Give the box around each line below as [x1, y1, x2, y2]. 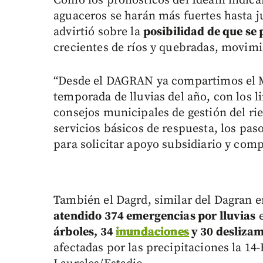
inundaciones [116, 225, 189, 240]
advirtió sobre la [53, 25, 143, 40]
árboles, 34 [53, 225, 116, 240]
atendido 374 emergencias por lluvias [53, 209, 256, 224]
